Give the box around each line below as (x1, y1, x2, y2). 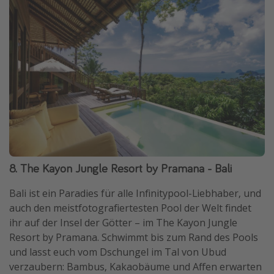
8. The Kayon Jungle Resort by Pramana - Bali (9, 160, 232, 176)
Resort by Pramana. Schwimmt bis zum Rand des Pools (9, 231, 258, 245)
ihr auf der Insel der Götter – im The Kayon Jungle (9, 216, 237, 230)
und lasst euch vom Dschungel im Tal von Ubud (9, 245, 226, 259)
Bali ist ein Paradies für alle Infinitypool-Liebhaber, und (9, 187, 261, 201)
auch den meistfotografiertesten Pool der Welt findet (9, 201, 251, 215)
